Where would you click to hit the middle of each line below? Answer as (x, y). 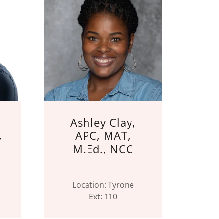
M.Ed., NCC (103, 149)
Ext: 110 (103, 197)
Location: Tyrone (103, 185)
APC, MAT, (103, 135)
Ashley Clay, (103, 122)
